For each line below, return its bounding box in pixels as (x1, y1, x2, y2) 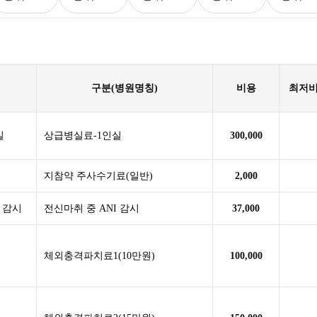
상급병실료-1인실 (44, 130, 122, 141)
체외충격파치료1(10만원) (44, 250, 156, 261)
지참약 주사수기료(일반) (44, 171, 154, 181)
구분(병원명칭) (91, 83, 158, 93)
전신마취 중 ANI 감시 (44, 203, 140, 214)
